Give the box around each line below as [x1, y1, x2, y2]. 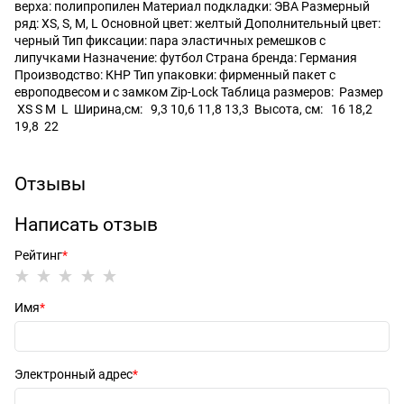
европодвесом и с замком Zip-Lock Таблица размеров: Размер [14, 84, 389, 99]
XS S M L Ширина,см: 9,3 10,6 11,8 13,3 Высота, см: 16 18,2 [14, 101, 372, 116]
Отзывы [14, 172, 86, 195]
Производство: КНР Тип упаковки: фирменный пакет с [14, 67, 335, 82]
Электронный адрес [14, 366, 133, 381]
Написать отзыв [14, 213, 158, 235]
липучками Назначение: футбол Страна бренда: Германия [14, 50, 357, 65]
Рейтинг [14, 247, 62, 262]
